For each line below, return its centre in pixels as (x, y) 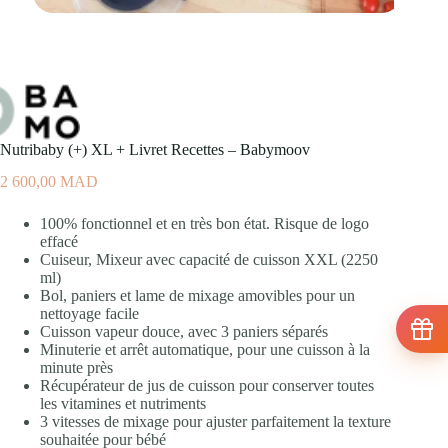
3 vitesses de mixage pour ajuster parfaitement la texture (215, 422)
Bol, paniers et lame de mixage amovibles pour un (197, 296)
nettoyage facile (89, 314)
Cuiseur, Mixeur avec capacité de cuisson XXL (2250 (209, 260)
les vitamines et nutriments (123, 404)
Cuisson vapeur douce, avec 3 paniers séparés (184, 332)
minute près (76, 368)
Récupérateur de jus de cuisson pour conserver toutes (207, 386)
